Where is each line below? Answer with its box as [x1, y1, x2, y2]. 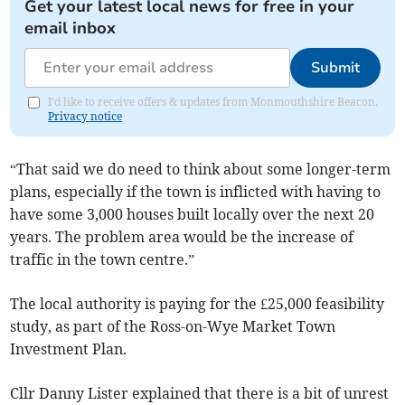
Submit [310, 58, 360, 79]
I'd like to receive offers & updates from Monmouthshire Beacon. [48, 95, 379, 109]
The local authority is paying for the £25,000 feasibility [10, 295, 385, 314]
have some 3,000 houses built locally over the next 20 [10, 205, 375, 224]
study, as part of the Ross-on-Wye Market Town [10, 317, 336, 336]
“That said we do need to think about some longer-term [10, 160, 391, 179]
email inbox [24, 17, 117, 40]
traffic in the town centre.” [10, 250, 195, 269]
